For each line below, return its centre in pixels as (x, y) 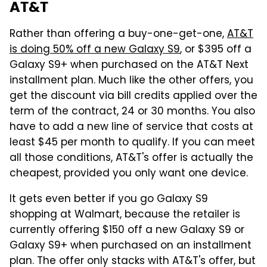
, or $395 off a (216, 50)
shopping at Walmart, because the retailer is (125, 215)
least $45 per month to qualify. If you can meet (132, 143)
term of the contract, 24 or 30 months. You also (132, 112)
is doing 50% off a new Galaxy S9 (95, 50)
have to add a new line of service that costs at (131, 128)
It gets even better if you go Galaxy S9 (109, 200)
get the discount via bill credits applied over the (133, 97)
